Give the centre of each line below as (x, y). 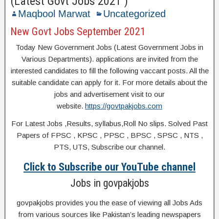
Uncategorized (134, 14)
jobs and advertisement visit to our (109, 94)
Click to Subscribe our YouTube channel (109, 167)
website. (71, 106)
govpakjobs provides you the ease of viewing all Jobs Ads (109, 203)
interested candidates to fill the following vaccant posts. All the (109, 71)
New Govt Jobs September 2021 (78, 32)
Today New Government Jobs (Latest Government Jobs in (109, 47)
